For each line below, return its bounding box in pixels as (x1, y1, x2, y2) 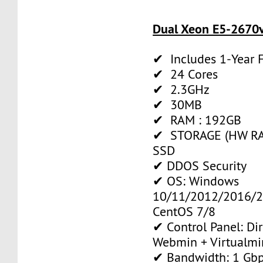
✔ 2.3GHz (153, 81, 210, 97)
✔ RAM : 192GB (153, 112, 242, 128)
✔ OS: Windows (153, 173, 240, 189)
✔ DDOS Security (153, 157, 247, 174)
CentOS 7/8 (153, 203, 216, 220)
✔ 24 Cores (153, 66, 218, 82)
